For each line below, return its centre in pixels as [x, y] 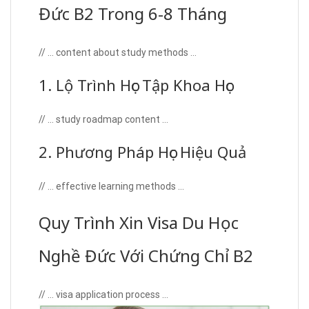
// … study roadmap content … [103, 120]
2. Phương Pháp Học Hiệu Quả [142, 152]
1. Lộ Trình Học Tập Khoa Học [136, 85]
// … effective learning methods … [111, 187]
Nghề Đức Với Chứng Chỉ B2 [146, 256]
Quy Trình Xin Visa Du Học [139, 223]
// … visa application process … [103, 295]
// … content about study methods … [118, 53]
